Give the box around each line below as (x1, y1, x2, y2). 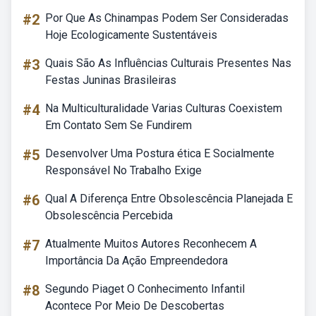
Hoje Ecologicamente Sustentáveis (45, 28, 217, 42)
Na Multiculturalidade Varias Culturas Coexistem (45, 102, 282, 115)
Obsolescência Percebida (45, 209, 173, 222)
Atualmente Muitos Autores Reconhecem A (45, 237, 257, 250)
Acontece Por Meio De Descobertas (45, 299, 224, 312)
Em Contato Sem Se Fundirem (45, 119, 192, 132)
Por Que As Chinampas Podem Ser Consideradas (45, 11, 288, 25)
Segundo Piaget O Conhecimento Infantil (45, 282, 245, 296)
